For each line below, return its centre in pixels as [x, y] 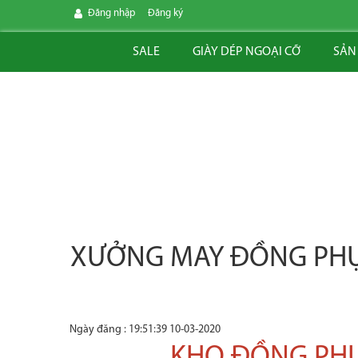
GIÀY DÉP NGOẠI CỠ [246, 52]
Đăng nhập [111, 13]
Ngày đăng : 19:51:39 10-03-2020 [145, 330]
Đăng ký [165, 13]
